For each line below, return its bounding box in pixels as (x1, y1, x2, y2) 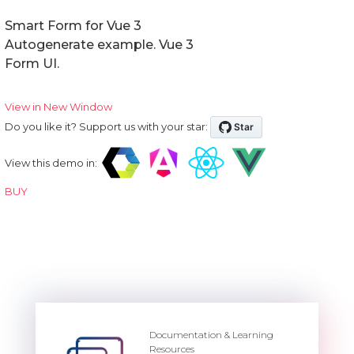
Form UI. (5, 55, 59, 71)
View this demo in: (5, 156, 97, 169)
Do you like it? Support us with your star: (5, 119, 208, 133)
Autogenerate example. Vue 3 (5, 36, 194, 52)
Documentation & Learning (149, 328, 273, 341)
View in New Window (5, 100, 112, 113)
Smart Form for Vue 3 (5, 17, 141, 33)
